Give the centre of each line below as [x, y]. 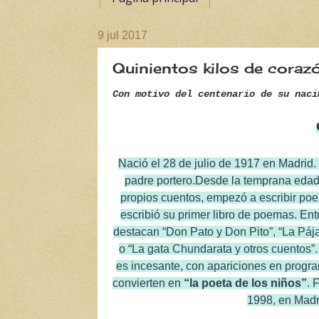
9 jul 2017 [122, 36]
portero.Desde [193, 180]
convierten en [148, 283]
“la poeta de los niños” [246, 283]
